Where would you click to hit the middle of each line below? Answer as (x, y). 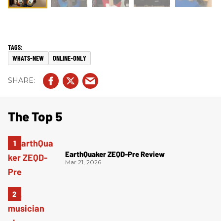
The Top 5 (35, 116)
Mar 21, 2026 (83, 162)
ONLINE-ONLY (70, 58)
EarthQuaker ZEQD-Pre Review (115, 154)
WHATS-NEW (28, 58)
